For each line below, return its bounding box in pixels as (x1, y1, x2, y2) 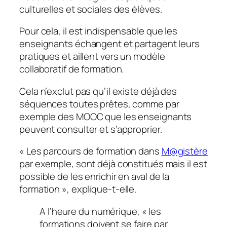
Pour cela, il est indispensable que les (19, 24, 178, 38)
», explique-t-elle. (62, 182, 137, 196)
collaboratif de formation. (19, 62, 124, 76)
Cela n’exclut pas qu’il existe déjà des (19, 84, 177, 98)
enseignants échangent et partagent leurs (19, 37, 200, 51)
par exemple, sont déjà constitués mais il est (19, 157, 207, 171)
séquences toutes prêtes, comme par (19, 97, 179, 110)
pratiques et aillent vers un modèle (19, 50, 165, 63)
